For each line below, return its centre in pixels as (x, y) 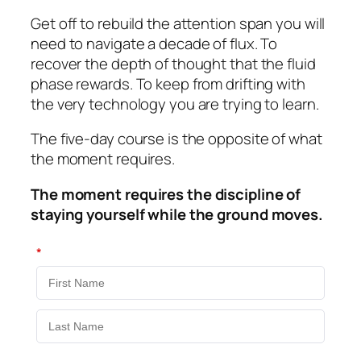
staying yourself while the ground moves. (177, 214)
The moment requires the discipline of (166, 194)
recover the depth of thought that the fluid (173, 63)
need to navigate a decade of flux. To (154, 43)
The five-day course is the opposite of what (176, 139)
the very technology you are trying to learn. (175, 104)
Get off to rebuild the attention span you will (178, 23)
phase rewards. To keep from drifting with (168, 83)
